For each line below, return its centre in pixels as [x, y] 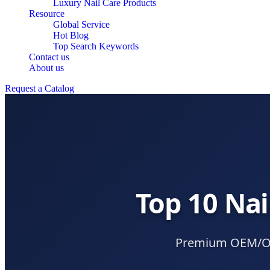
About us [46, 68]
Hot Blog [71, 35]
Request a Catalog [39, 88]
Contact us [49, 57]
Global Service [81, 24]
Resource [47, 14]
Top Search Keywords [96, 46]
